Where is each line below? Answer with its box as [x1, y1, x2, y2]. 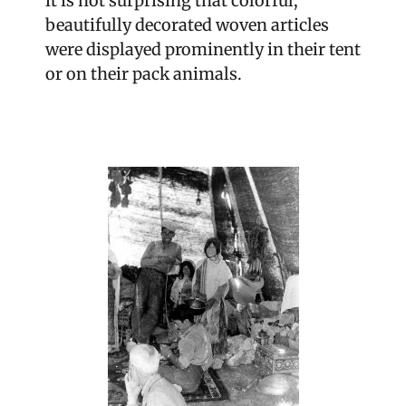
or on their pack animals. [45, 63, 242, 84]
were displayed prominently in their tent [45, 39, 361, 60]
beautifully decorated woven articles [45, 14, 329, 35]
